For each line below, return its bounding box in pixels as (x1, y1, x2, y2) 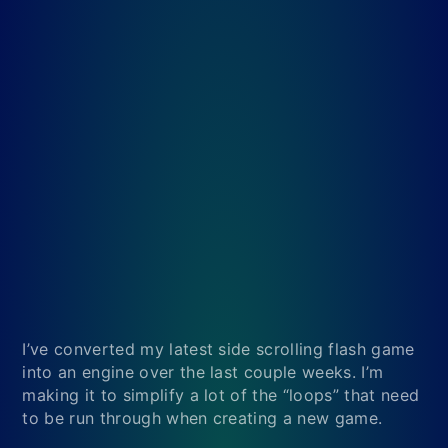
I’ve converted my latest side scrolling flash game (22, 338, 415, 359)
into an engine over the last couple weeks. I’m (22, 361, 384, 382)
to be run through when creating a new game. (22, 407, 383, 428)
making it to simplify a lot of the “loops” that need (22, 384, 420, 405)
